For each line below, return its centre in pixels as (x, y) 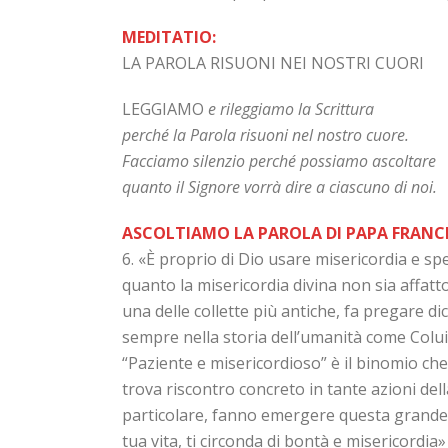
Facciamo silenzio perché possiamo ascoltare (279, 161)
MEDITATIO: (169, 37)
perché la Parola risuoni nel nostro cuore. (265, 135)
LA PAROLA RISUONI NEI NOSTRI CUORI (273, 63)
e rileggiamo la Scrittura (291, 109)
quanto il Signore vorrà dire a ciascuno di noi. (279, 187)
